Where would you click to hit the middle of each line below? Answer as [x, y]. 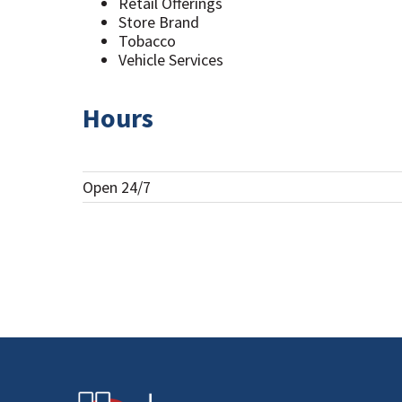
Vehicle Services [171, 59]
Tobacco [147, 40]
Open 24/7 [117, 188]
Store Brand [159, 22]
